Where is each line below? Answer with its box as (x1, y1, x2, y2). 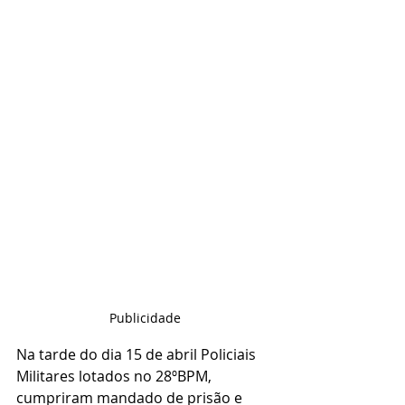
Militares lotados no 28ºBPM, (16, 365, 215, 386)
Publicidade (108, 308, 181, 326)
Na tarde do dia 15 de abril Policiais (16, 344, 259, 364)
